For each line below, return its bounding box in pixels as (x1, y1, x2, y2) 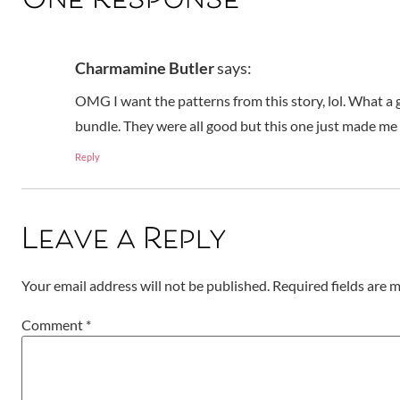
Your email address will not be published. (21, 276, 270, 294)
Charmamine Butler (75, 57, 214, 78)
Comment (21, 316, 86, 334)
